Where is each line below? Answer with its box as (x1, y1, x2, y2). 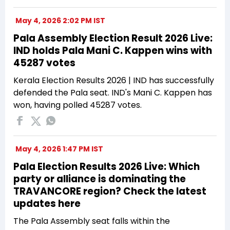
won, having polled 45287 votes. (13, 99, 142, 111)
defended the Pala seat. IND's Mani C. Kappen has (13, 86, 212, 99)
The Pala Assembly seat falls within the (13, 215, 170, 227)
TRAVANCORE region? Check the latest (13, 184, 206, 198)
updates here (13, 196, 81, 210)
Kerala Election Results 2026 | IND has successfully (13, 74, 214, 86)
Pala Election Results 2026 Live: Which (13, 159, 200, 174)
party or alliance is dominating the (13, 171, 186, 186)
